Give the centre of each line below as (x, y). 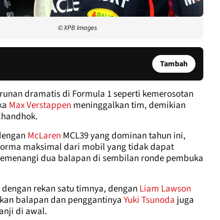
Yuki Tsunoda (149, 200)
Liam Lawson (165, 189)
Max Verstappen (40, 105)
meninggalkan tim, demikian (128, 105)
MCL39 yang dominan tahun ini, (123, 136)
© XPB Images (78, 28)
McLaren (44, 136)
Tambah (174, 64)
